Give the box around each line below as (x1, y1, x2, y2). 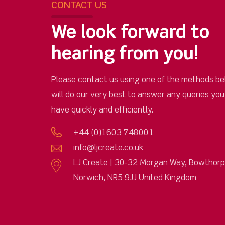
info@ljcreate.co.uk (73, 144, 143, 153)
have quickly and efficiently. (51, 106, 153, 115)
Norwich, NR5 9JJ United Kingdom (73, 174, 196, 183)
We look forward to (51, 24, 209, 43)
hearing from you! (51, 45, 198, 64)
